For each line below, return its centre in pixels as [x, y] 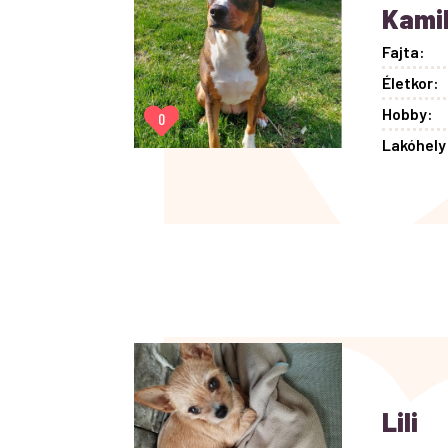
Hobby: [408, 113]
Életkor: [411, 82]
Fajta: [404, 51]
